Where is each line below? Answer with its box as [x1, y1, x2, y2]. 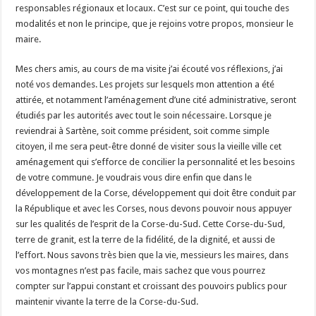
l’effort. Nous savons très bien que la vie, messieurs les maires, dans [16, 249, 289, 260]
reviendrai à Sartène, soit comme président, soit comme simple [16, 125, 270, 136]
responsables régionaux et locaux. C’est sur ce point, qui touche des [16, 2, 290, 13]
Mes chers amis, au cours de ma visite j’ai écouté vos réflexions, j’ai [16, 63, 284, 74]
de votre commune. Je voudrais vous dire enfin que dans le [16, 171, 253, 183]
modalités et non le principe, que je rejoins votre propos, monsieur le [16, 18, 294, 29]
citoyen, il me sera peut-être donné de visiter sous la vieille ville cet [16, 140, 282, 152]
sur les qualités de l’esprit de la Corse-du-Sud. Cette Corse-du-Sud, [16, 218, 286, 229]
